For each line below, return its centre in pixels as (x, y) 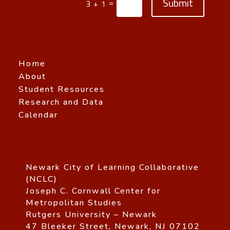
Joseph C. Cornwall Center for (93, 191)
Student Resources (62, 90)
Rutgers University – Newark (91, 215)
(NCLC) (42, 179)
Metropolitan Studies (74, 203)
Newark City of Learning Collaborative (112, 168)
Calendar (38, 115)
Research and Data (61, 102)
